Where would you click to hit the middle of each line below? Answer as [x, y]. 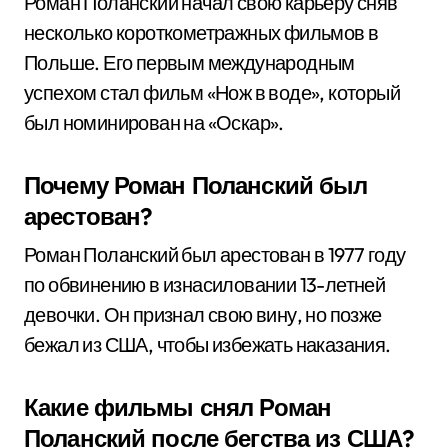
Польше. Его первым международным [189, 62]
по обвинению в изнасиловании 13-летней [205, 284]
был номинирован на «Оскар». [154, 122]
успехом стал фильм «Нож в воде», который [212, 92]
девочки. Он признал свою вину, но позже [203, 314]
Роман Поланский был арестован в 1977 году [215, 254]
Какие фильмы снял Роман [178, 407]
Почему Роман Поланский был [196, 185]
